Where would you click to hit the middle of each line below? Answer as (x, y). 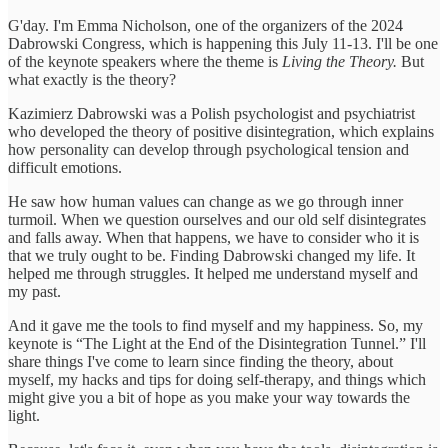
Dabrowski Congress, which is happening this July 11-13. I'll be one (223, 43)
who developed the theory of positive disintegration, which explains (221, 131)
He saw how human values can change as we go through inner (205, 201)
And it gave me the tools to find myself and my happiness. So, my (215, 325)
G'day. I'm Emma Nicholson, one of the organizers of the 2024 (205, 25)
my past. (34, 291)
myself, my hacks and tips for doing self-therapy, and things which (217, 379)
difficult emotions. (65, 167)
